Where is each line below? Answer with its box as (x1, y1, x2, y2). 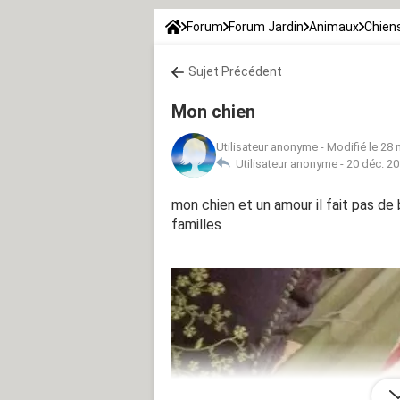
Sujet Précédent (188, 63, 282, 79)
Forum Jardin (229, 19, 304, 34)
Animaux (309, 19, 359, 34)
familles (171, 215, 221, 233)
